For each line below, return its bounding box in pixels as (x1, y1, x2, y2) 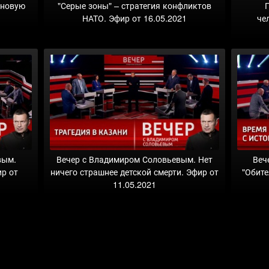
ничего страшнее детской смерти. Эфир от (50, 165, 219, 178)
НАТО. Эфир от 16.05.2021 (82, 11, 187, 25)
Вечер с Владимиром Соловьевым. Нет (56, 152, 213, 165)
